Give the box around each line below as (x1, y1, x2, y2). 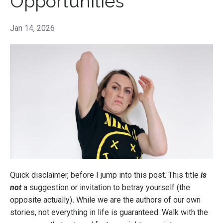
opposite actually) (10, 195, 72, 205)
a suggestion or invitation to (21, 182, 120, 192)
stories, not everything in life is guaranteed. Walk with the (10, 207, 208, 217)
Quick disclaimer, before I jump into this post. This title (10, 170, 201, 180)
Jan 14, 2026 (10, 23, 55, 33)
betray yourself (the (122, 182, 190, 192)
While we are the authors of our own (76, 195, 201, 205)
